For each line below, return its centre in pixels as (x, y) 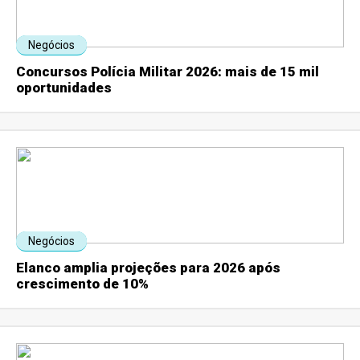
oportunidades (64, 88)
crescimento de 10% (83, 284)
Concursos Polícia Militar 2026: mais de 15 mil (168, 72)
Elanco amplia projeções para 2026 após (149, 268)
